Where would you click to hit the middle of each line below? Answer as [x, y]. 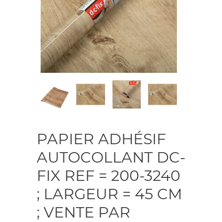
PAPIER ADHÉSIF [101, 139]
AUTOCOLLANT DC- [111, 157]
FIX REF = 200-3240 [109, 175]
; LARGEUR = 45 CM [110, 194]
